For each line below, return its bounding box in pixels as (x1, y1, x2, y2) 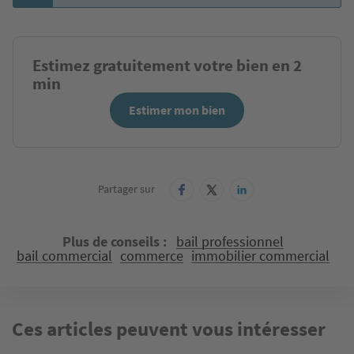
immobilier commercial (191, 247, 330, 265)
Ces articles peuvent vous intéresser (12, 316, 326, 342)
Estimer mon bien (129, 102, 225, 119)
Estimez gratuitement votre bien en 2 (32, 55, 302, 77)
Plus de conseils (62, 232, 160, 251)
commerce (120, 247, 183, 265)
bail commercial (17, 247, 112, 265)
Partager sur (97, 181, 155, 196)
